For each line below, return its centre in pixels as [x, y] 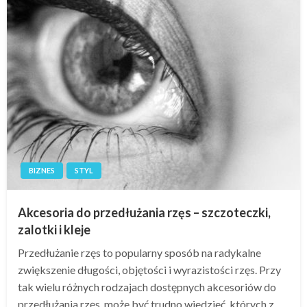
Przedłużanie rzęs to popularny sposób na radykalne [139, 252]
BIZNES [42, 170]
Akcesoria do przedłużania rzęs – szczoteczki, [144, 212]
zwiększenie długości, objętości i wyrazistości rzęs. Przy [149, 269]
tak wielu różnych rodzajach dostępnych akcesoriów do [147, 286]
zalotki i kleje [54, 229]
